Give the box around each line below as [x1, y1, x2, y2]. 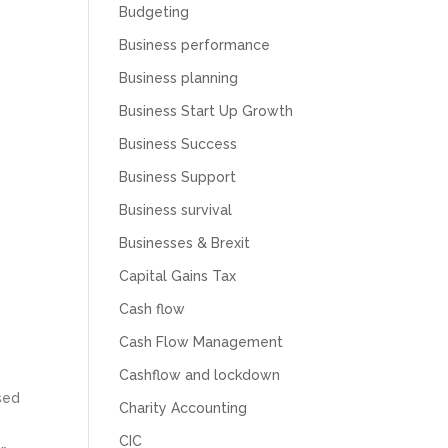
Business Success [119, 135, 238, 152]
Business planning [119, 69, 239, 86]
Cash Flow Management [119, 333, 284, 350]
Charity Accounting [119, 399, 248, 416]
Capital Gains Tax [119, 267, 237, 284]
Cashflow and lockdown [119, 366, 281, 383]
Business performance [119, 36, 271, 53]
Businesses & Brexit [119, 234, 251, 251]
